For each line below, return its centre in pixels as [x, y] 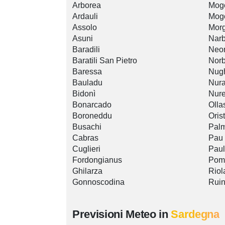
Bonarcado [92, 105]
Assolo [85, 28]
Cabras [85, 138]
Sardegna [195, 214]
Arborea [87, 6]
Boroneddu [92, 116]
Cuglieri [86, 149]
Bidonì [84, 94]
